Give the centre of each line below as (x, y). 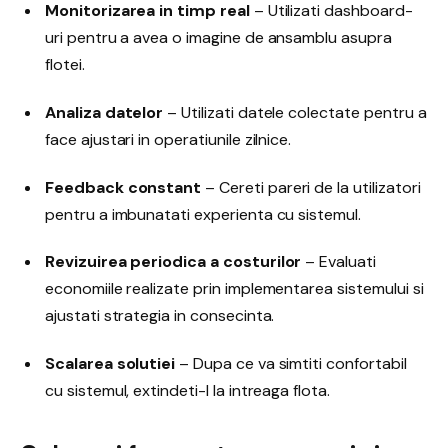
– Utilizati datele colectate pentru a (295, 112)
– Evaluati (338, 262)
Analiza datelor (104, 112)
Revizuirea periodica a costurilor (173, 262)
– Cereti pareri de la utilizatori (311, 187)
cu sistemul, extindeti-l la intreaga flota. (187, 391)
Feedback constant (123, 187)
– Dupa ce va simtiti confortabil (291, 364)
